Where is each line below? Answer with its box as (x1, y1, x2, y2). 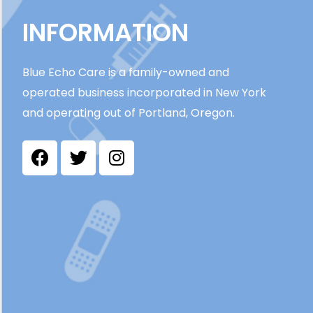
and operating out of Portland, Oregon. (22, 104, 235, 121)
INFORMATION (22, 15, 189, 50)
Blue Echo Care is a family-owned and (22, 64, 229, 80)
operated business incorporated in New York (22, 84, 266, 101)
